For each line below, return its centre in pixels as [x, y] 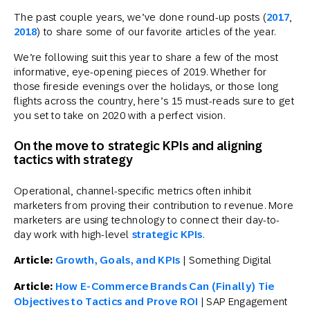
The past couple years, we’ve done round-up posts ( [140, 17]
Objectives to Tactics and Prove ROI [106, 301]
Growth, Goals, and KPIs [118, 260]
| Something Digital [226, 260]
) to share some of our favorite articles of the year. [158, 31]
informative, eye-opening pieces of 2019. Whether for [140, 72]
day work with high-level [73, 234]
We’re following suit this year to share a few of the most [146, 57]
